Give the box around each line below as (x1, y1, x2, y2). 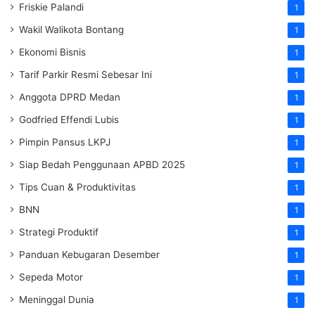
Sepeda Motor (19, 271, 83, 283)
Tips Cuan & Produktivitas (19, 181, 136, 193)
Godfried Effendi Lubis (19, 113, 119, 125)
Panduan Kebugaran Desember (19, 248, 160, 260)
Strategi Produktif (19, 226, 98, 238)
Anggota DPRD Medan (19, 91, 120, 103)
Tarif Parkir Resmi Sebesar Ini (19, 68, 152, 80)
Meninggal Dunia (19, 293, 94, 305)
